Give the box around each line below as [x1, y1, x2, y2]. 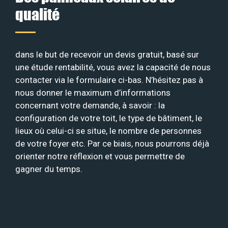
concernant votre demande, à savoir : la [15, 100, 165, 110]
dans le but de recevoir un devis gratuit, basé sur [15, 49, 199, 60]
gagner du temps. [15, 163, 82, 174]
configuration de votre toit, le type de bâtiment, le [15, 112, 202, 123]
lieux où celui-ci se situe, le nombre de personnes [15, 125, 202, 136]
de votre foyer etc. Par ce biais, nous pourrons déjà [15, 138, 209, 149]
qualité [15, 4, 60, 23]
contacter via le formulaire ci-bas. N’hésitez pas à [15, 74, 203, 85]
